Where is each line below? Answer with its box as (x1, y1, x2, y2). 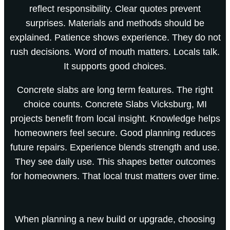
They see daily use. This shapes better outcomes (14, 156, 216, 167)
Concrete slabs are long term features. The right (17, 84, 213, 95)
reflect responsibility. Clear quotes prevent (29, 3, 201, 14)
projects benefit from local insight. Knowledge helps (10, 113, 220, 124)
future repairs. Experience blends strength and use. (10, 142, 220, 152)
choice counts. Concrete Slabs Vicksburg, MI (23, 99, 207, 109)
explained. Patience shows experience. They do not (9, 32, 221, 43)
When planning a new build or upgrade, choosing (15, 214, 215, 224)
